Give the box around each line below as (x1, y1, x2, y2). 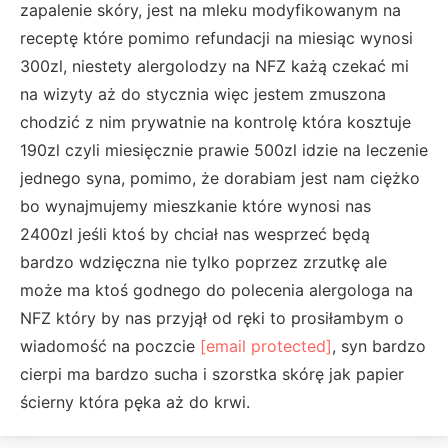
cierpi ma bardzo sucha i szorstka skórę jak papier (20, 363, 404, 384)
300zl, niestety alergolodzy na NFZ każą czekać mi (20, 55, 409, 76)
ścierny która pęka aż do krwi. (20, 391, 250, 412)
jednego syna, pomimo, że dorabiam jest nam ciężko (20, 167, 420, 188)
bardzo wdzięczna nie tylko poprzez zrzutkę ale (20, 251, 387, 272)
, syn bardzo (332, 335, 426, 356)
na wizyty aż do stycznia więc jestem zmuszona (20, 83, 386, 104)
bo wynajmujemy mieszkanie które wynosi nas (20, 195, 371, 216)
